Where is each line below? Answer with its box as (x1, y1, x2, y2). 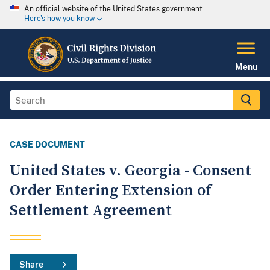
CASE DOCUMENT (10, 140, 85, 150)
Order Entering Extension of (10, 181, 212, 201)
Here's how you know (24, 14, 95, 24)
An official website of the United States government (24, 5, 202, 13)
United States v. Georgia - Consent (10, 161, 251, 181)
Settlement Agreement (10, 201, 172, 221)
